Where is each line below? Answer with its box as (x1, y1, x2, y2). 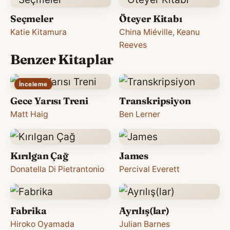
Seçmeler (10, 12, 53, 25)
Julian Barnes (119, 219, 170, 229)
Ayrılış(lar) (119, 204, 169, 217)
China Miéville (119, 27, 172, 37)
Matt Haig (10, 109, 48, 119)
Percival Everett (119, 164, 180, 174)
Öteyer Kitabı (119, 12, 182, 25)
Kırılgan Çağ (10, 149, 68, 162)
